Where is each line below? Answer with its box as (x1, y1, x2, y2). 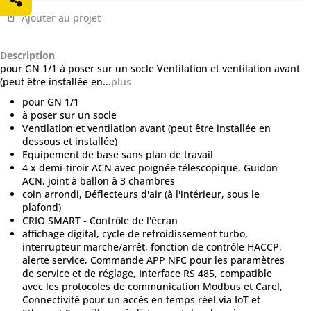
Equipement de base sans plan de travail (22, 147, 213, 161)
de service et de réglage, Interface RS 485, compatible (22, 266, 272, 280)
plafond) (22, 200, 61, 214)
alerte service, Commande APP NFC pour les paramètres (22, 253, 285, 267)
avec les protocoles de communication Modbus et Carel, (22, 279, 283, 293)
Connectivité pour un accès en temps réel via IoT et (22, 292, 260, 306)
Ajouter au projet (19, 10, 101, 24)
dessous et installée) (22, 134, 117, 148)
